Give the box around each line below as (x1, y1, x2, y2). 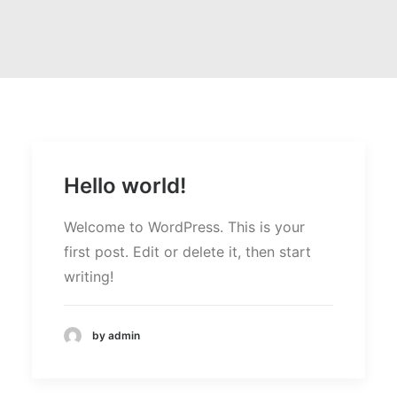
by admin (92, 329, 140, 343)
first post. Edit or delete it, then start (64, 243, 311, 261)
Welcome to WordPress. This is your (64, 218, 305, 236)
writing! (64, 268, 113, 285)
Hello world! (64, 173, 186, 198)
